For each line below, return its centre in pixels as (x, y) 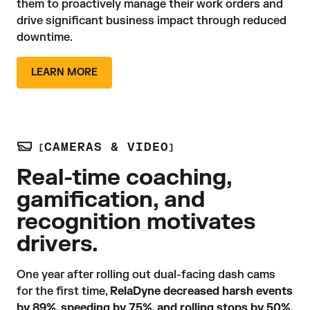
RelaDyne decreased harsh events (201, 292)
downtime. (45, 37)
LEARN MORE (64, 72)
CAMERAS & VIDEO (107, 148)
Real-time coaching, (124, 178)
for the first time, (63, 292)
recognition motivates (136, 222)
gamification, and (111, 200)
